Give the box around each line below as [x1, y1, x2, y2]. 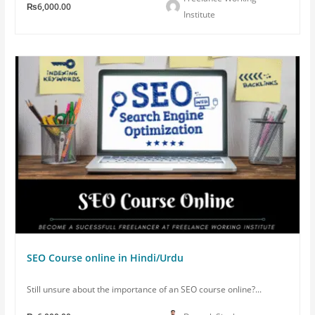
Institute [183, 8, 215, 20]
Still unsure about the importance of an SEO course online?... [27, 283, 262, 296]
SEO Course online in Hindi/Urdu [27, 251, 184, 265]
